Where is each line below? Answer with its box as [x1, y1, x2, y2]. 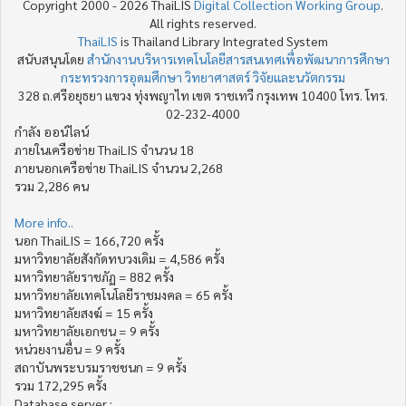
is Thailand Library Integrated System [118, 33, 328, 49]
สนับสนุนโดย [16, 51, 87, 67]
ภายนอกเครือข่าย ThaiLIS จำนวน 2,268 [14, 159, 223, 176]
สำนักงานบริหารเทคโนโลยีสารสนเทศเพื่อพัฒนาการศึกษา [86, 51, 390, 67]
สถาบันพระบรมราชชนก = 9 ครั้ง [14, 359, 187, 375]
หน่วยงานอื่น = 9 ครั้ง [14, 341, 125, 357]
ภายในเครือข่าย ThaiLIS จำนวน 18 [14, 141, 194, 158]
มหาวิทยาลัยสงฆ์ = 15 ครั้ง [14, 304, 153, 321]
